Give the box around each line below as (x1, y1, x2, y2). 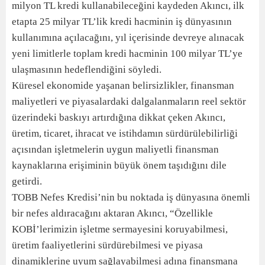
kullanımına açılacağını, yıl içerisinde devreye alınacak (12, 32, 244, 43)
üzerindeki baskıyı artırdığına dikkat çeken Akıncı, (12, 112, 225, 123)
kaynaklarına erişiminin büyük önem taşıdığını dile (12, 160, 227, 171)
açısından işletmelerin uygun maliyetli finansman (12, 144, 219, 155)
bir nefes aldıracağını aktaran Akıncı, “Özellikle (12, 208, 213, 219)
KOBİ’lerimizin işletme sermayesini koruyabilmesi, (12, 224, 228, 235)
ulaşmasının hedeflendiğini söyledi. (12, 64, 161, 75)
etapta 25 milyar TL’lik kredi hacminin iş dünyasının (12, 16, 232, 27)
